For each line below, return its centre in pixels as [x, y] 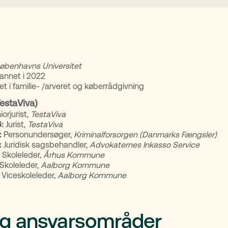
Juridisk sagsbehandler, [46, 145]
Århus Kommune [73, 155]
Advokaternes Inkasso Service [144, 145]
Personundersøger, [37, 135]
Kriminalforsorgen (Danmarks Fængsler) [145, 135]
